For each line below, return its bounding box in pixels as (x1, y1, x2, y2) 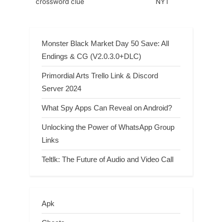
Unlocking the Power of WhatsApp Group (42, 123, 174, 132)
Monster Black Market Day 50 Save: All (42, 39, 169, 48)
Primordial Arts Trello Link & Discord (42, 71, 158, 80)
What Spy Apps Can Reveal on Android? (42, 104, 172, 112)
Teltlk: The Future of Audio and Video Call (42, 155, 173, 164)
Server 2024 (42, 84, 81, 93)
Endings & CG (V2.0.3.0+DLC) (42, 52, 141, 60)
